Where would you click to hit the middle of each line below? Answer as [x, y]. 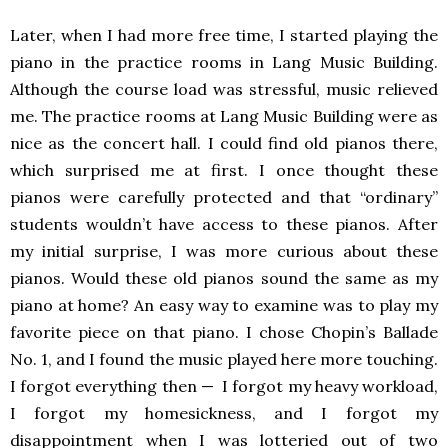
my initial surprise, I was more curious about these [224, 251]
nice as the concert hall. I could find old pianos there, [224, 143]
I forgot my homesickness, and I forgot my [224, 413]
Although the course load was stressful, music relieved [224, 89]
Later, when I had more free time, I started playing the [224, 35]
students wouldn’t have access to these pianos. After [224, 224]
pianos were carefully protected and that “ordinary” [224, 197]
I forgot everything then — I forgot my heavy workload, [224, 386]
